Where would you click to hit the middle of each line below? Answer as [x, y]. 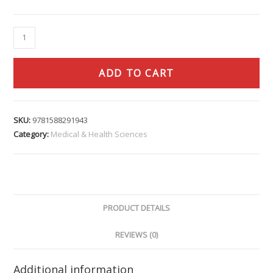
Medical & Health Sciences [99, 134]
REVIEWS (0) [136, 235]
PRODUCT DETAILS [136, 208]
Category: [32, 134]
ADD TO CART [136, 73]
